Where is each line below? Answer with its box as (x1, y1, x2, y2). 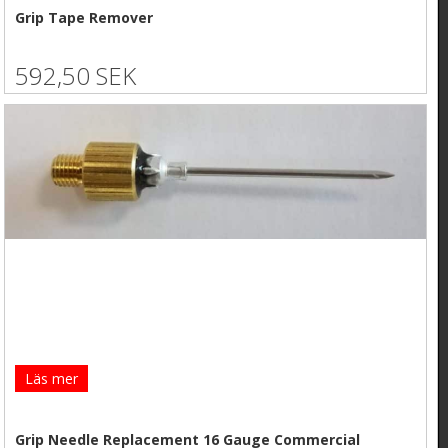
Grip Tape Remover (15, 7, 154, 27)
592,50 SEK (15, 59, 137, 93)
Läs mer (25, 369, 79, 389)
